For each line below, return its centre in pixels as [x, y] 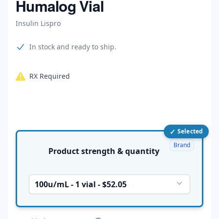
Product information [49, 47]
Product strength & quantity [142, 151]
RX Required [50, 76]
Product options [42, 133]
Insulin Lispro [38, 23]
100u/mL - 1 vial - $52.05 [81, 184]
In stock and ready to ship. [73, 47]
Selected [190, 131]
